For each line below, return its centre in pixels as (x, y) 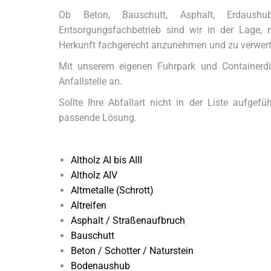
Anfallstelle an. (90, 81)
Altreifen (89, 205)
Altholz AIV (94, 175)
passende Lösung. (98, 118)
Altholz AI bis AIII (106, 160)
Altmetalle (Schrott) (112, 190)
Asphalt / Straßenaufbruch (128, 220)
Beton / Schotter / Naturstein (132, 251)
